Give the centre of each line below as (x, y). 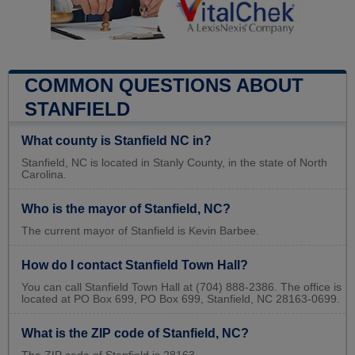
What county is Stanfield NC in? (116, 140)
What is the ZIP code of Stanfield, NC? (135, 333)
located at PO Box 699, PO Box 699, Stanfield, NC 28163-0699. (181, 299)
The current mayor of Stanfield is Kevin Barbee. (140, 231)
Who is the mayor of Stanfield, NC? (126, 208)
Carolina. (44, 174)
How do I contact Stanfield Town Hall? (135, 265)
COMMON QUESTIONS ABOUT (164, 85)
